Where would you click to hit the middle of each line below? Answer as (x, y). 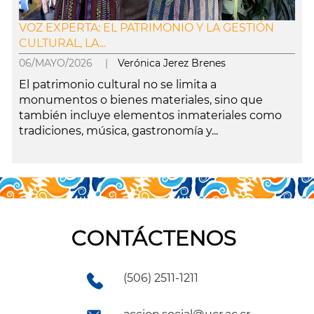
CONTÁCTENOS (153, 238)
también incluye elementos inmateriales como (150, 115)
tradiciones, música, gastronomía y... (118, 131)
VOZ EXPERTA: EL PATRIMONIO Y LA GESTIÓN (146, 28)
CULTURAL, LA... (62, 43)
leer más (35, 155)
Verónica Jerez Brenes (171, 63)
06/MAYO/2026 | (68, 63)
